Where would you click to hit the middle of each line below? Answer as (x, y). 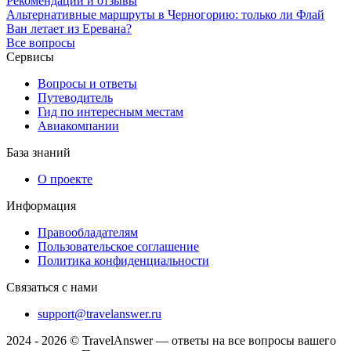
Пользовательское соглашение (118, 246)
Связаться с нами (52, 287)
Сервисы (30, 56)
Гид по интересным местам (110, 111)
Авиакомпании (78, 125)
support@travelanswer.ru (100, 313)
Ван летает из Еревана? (69, 28)
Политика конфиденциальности (123, 260)
